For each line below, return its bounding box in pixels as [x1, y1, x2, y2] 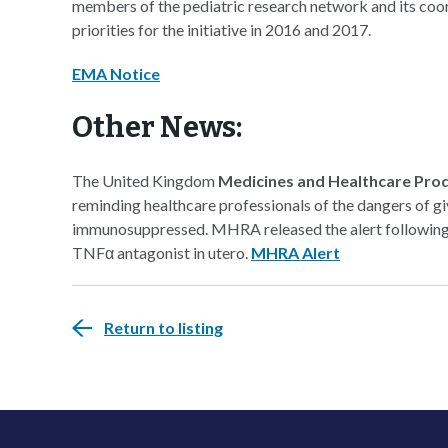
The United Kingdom [72, 171, 218, 190]
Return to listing [104, 318, 223, 337]
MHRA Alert [251, 243, 340, 262]
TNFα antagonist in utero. [72, 243, 251, 262]
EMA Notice [72, 64, 160, 83]
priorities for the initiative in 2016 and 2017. [72, 20, 371, 39]
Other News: [72, 110, 242, 145]
